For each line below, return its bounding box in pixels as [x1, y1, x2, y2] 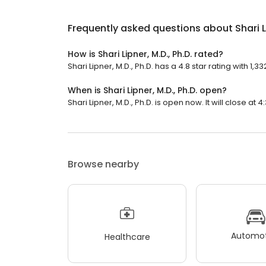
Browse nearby [68, 157, 139, 171]
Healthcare [104, 230, 150, 243]
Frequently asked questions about [68, 21, 235, 35]
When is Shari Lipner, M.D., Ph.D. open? [68, 84, 227, 96]
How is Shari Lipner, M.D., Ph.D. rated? [68, 48, 223, 60]
